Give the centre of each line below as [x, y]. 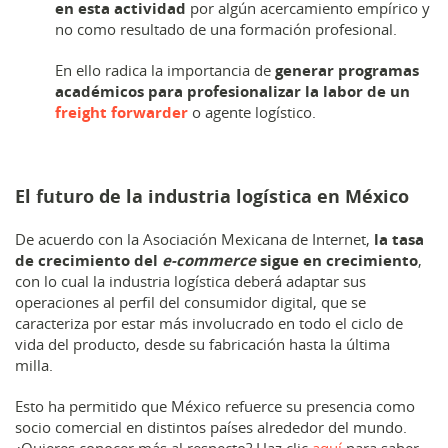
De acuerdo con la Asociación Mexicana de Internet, [194, 239]
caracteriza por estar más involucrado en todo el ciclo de [209, 323]
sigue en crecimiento [339, 260]
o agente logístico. [252, 112]
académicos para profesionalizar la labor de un [232, 91]
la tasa [399, 239]
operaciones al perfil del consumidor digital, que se [190, 302]
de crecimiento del [88, 260]
